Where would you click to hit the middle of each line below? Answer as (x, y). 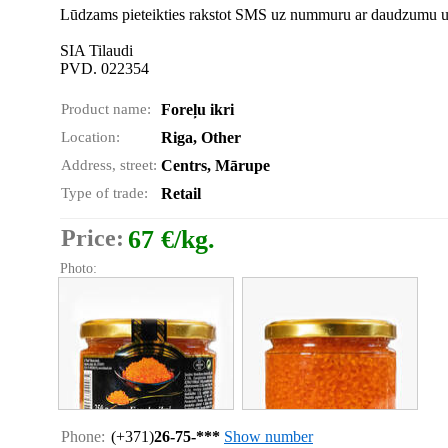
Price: (92, 238)
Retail (181, 193)
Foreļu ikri (197, 109)
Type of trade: (104, 193)
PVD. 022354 (104, 68)
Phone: (83, 436)
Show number (268, 436)
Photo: (78, 268)
